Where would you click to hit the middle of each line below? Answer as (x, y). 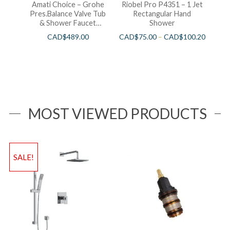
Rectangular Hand (162, 14)
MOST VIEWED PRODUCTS (117, 114)
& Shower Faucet (68, 23)
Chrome (68, 32)
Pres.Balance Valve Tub (68, 14)
